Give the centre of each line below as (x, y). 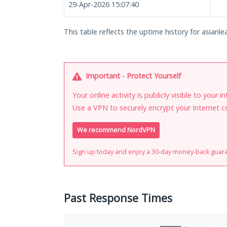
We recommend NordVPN (116, 130)
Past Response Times (118, 198)
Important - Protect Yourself (132, 76)
